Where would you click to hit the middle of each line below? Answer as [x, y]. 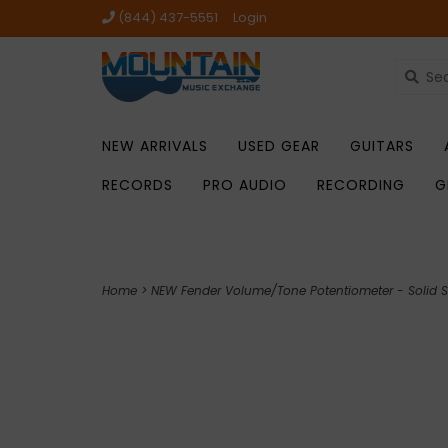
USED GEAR [279, 146]
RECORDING [361, 185]
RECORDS [137, 185]
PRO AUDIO [245, 185]
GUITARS [382, 146]
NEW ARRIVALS [155, 146]
